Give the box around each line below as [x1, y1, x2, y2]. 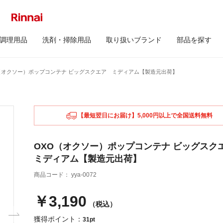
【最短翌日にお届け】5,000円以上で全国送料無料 [78, 112, 213, 119]
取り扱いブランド [106, 36, 162, 44]
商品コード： [33, 171, 71, 178]
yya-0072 [71, 171, 97, 178]
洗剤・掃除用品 [42, 36, 91, 44]
